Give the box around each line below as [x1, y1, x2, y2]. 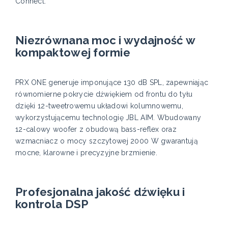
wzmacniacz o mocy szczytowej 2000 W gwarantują [15, 137, 198, 146]
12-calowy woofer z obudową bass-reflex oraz [15, 125, 177, 134]
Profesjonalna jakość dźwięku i [15, 185, 185, 199]
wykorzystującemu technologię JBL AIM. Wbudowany [15, 113, 202, 122]
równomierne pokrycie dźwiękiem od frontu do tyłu [15, 90, 193, 99]
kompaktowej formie [15, 46, 131, 60]
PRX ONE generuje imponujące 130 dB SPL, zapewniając [15, 78, 209, 87]
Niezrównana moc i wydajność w [15, 34, 195, 47]
